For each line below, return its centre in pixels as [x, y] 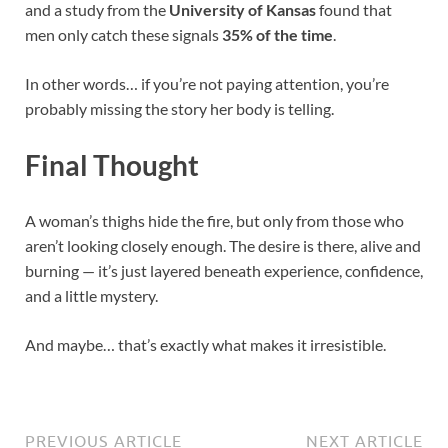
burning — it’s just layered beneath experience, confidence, [224, 270]
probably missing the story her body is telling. [179, 109]
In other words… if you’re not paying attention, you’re [207, 84]
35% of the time [277, 35]
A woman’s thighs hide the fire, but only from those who [214, 220]
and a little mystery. [91, 295]
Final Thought [112, 164]
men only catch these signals [123, 35]
